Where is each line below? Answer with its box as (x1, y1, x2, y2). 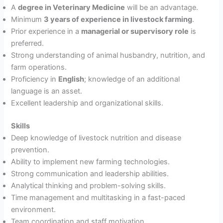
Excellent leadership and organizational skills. (11, 99, 164, 108)
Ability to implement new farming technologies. (11, 157, 170, 167)
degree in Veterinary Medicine (18, 3, 125, 12)
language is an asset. (11, 87, 83, 96)
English (58, 75, 85, 84)
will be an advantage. (125, 3, 199, 12)
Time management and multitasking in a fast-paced (11, 193, 186, 203)
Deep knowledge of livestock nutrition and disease (11, 133, 182, 143)
